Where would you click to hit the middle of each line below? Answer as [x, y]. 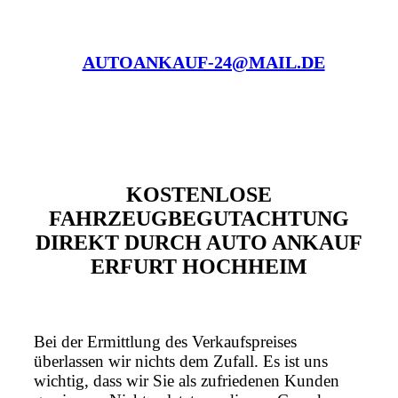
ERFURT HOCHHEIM [199, 267]
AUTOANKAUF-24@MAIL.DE [203, 63]
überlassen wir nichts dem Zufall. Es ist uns [181, 362]
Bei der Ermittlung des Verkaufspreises [165, 342]
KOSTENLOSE [199, 195]
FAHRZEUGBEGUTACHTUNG [199, 219]
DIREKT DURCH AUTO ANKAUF [199, 243]
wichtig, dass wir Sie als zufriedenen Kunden [187, 381]
